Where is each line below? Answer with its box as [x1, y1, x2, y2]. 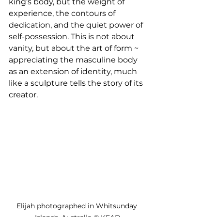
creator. [9, 90, 40, 99]
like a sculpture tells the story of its [9, 78, 145, 88]
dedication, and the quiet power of [9, 20, 145, 30]
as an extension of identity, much [9, 66, 139, 76]
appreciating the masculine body [9, 55, 139, 64]
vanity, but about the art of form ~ [9, 43, 140, 53]
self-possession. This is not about [9, 31, 137, 41]
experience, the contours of [9, 8, 117, 18]
